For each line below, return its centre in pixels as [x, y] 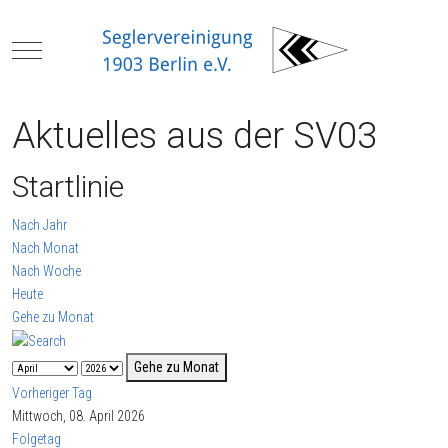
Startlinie [68, 187]
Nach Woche [46, 271]
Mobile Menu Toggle [81, 48]
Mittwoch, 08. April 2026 [78, 416]
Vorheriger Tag [52, 393]
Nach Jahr [39, 225]
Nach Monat [45, 248]
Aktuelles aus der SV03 [194, 136]
